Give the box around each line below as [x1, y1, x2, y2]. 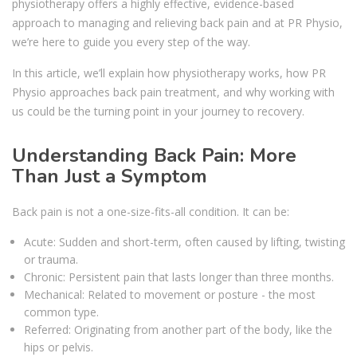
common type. [24, 304, 99, 320]
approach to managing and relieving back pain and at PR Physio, [12, 15, 343, 31]
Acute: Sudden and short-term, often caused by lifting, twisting [24, 234, 345, 250]
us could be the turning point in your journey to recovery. [12, 104, 304, 120]
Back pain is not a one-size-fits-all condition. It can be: [12, 204, 289, 220]
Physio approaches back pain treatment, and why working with [12, 84, 335, 100]
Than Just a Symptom [12, 163, 207, 190]
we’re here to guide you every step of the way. [12, 34, 250, 50]
